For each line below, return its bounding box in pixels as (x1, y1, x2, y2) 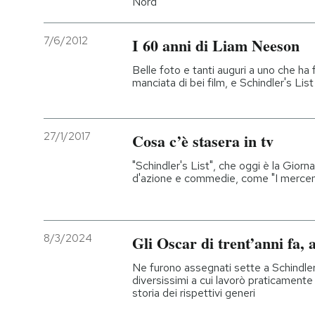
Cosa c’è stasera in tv (132, 129, 274, 153)
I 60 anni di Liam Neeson (132, 33, 300, 57)
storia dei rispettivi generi (132, 285, 255, 301)
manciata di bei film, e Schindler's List (132, 75, 314, 90)
